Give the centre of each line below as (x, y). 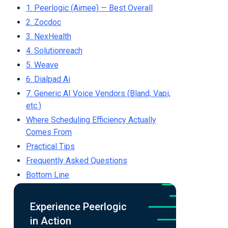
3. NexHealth (48, 36)
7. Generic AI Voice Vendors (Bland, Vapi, (98, 93)
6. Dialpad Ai (48, 79)
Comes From (49, 132)
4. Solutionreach (54, 51)
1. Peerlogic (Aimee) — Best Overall (89, 8)
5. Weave (42, 65)
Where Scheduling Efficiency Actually (91, 120)
